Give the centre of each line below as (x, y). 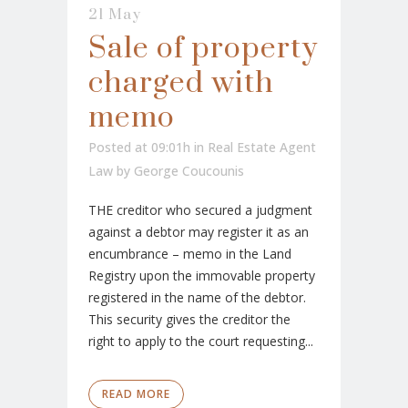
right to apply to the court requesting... (201, 342)
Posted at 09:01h (139, 148)
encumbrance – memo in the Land (190, 254)
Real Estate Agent (262, 148)
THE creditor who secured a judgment (200, 210)
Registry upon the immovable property (202, 276)
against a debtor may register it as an (199, 232)
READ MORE (136, 394)
